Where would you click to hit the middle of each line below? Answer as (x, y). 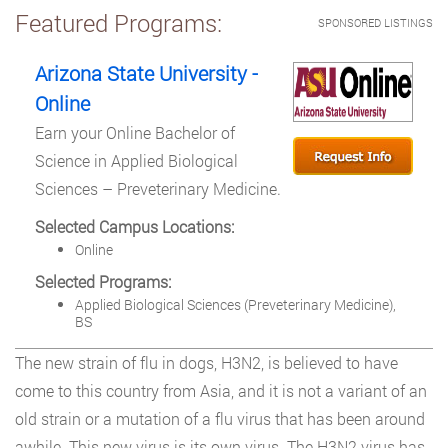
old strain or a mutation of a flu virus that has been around (220, 418)
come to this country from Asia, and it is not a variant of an (221, 390)
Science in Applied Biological (136, 160)
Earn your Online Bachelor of (135, 132)
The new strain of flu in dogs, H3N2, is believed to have (206, 362)
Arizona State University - (146, 73)
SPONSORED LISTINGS (375, 22)
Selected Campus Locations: (134, 226)
